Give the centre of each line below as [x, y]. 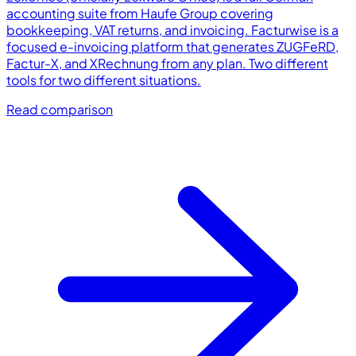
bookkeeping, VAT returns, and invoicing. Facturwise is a [172, 30]
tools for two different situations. [104, 80]
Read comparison [60, 110]
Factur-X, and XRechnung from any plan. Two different [167, 64]
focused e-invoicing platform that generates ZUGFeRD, [172, 47]
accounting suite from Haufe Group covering [140, 14]
